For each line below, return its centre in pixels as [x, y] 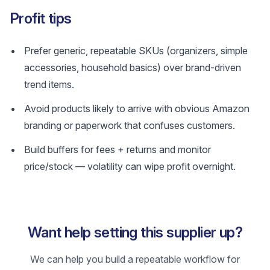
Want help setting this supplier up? [135, 232]
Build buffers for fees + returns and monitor [118, 149]
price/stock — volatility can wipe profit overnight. [130, 166]
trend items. [49, 84]
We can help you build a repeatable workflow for [135, 259]
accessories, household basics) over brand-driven [133, 67]
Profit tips [41, 18]
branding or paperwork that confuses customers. [130, 125]
